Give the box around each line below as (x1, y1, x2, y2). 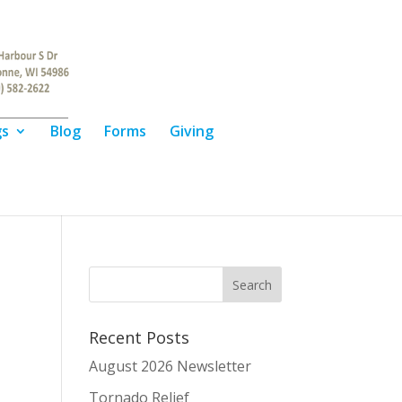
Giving (169, 121, 214, 141)
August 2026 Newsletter (88, 356, 251, 376)
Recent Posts (88, 327, 189, 348)
